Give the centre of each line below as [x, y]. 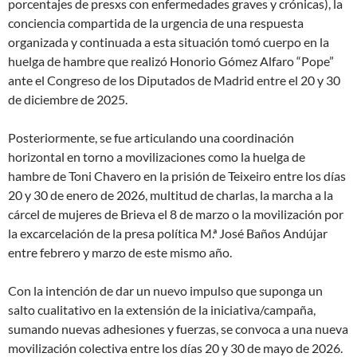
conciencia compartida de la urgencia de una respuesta [156, 22]
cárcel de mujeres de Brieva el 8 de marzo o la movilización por [176, 214]
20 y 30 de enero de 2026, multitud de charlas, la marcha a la [171, 194]
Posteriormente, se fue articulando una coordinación [151, 137]
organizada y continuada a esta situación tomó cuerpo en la [169, 41]
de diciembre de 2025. [68, 99]
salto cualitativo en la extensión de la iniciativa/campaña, [162, 309]
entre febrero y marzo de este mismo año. [120, 252]
